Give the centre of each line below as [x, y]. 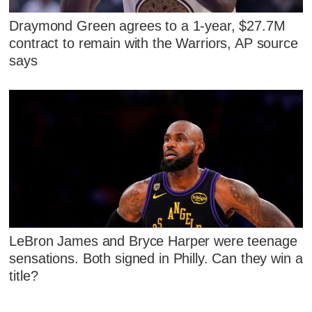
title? [24, 276]
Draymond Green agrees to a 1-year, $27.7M [147, 25]
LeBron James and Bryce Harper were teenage [153, 241]
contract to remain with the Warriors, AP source [154, 43]
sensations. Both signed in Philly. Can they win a [156, 259]
